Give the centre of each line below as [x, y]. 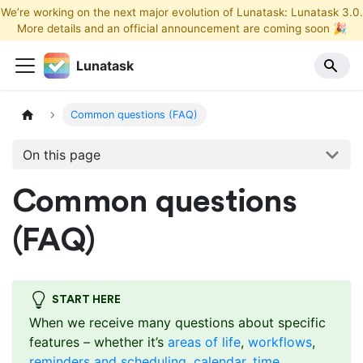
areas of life [204, 342]
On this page [61, 154]
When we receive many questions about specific [177, 323]
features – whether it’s [98, 342]
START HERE [86, 299]
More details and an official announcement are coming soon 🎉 [181, 28]
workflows [280, 342]
